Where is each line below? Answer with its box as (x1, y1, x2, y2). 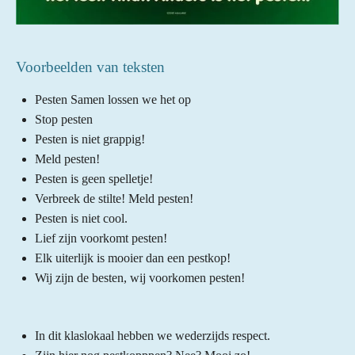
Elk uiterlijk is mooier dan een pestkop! (35, 250, 231, 265)
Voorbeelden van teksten (16, 58, 165, 75)
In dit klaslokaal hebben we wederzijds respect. (35, 328, 270, 342)
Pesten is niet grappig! (35, 132, 145, 146)
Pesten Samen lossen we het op (35, 92, 191, 106)
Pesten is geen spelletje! (35, 171, 153, 185)
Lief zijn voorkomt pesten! (35, 231, 167, 245)
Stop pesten (35, 112, 93, 126)
